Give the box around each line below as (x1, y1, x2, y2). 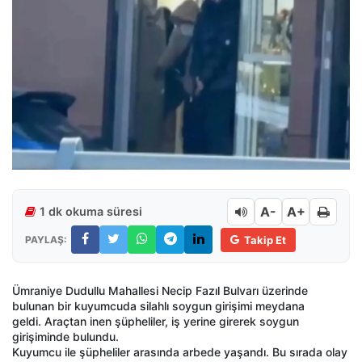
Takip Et (244, 233, 286, 246)
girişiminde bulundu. (12, 330, 119, 344)
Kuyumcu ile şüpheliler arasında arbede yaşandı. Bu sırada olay (12, 345, 347, 360)
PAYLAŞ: (25, 233, 67, 246)
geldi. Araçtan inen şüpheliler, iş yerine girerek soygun (12, 314, 299, 329)
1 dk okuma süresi (40, 204, 142, 219)
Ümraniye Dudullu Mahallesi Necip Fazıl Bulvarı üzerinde (12, 284, 308, 298)
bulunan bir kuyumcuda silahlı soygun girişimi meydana (12, 299, 305, 314)
